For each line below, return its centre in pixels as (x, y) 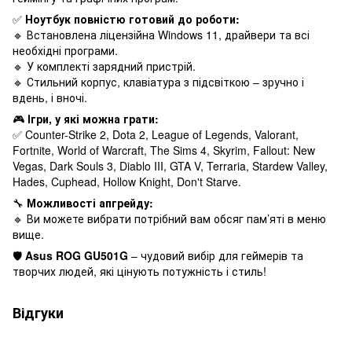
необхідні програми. (65, 50)
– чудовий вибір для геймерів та (216, 255)
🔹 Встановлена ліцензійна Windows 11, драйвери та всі (161, 34)
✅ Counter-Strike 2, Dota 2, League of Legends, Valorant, (156, 134)
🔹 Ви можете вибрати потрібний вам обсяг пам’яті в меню (169, 218)
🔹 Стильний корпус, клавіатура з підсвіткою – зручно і (158, 81)
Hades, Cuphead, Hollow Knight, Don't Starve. (127, 181)
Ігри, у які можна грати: (93, 118)
